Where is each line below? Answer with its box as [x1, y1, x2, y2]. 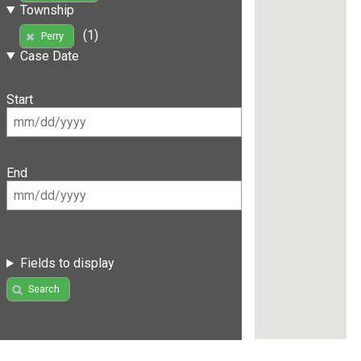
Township [19, 2, 74, 18]
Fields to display [19, 255, 114, 272]
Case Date [19, 48, 79, 64]
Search [27, 283, 60, 296]
